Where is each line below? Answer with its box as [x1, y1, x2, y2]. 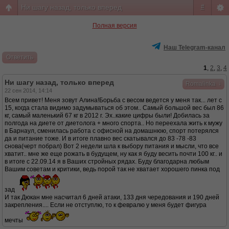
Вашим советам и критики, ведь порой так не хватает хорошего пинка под [5, 166, 220, 173]
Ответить [6, 54, 33, 61]
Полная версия [92, 22, 137, 29]
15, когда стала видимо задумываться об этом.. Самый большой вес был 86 [5, 104, 224, 111]
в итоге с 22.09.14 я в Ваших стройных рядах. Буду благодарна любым [5, 158, 209, 165]
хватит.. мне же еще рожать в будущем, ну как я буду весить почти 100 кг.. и [5, 150, 222, 157]
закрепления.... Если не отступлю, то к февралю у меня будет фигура [5, 201, 207, 209]
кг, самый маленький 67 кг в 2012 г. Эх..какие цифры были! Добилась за [5, 112, 210, 119]
